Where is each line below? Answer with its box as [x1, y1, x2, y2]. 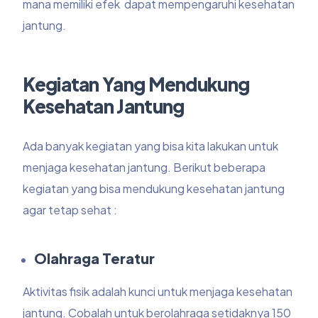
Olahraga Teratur [34, 249, 155, 268]
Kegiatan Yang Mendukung [23, 72, 250, 97]
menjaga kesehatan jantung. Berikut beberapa [23, 160, 266, 175]
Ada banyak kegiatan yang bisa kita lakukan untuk [23, 138, 279, 154]
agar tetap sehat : [23, 202, 120, 218]
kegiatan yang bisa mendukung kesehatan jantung [23, 181, 285, 197]
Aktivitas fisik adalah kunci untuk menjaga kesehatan [23, 284, 293, 300]
